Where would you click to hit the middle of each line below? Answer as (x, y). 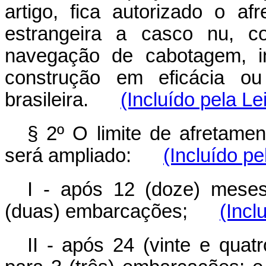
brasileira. (63, 100)
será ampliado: (84, 156)
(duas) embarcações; (112, 211)
